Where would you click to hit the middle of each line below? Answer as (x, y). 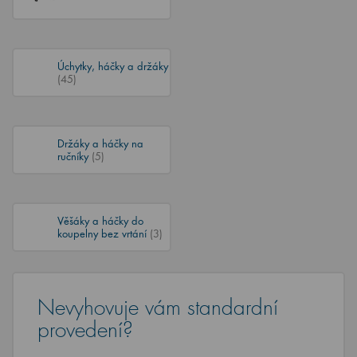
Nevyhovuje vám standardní (158, 308)
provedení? (85, 330)
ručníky (75, 156)
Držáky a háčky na (100, 143)
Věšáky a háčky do (100, 220)
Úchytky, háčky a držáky (113, 66)
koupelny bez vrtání (104, 233)
